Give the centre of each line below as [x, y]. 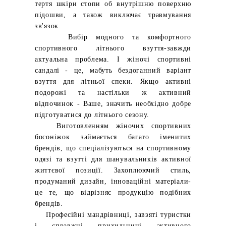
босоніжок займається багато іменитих [113, 137]
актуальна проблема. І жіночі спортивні [113, 59]
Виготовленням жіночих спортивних [113, 126]
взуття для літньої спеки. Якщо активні [113, 81]
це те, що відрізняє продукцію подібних [113, 192]
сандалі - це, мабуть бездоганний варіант [113, 70]
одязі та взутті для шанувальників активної [113, 159]
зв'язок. [48, 26]
